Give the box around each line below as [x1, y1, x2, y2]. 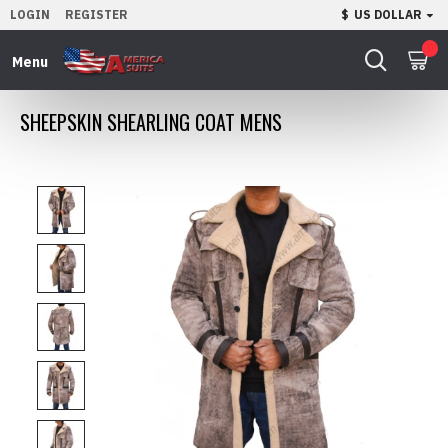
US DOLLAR [354, 7, 422, 22]
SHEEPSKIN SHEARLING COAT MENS [20, 107, 282, 137]
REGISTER [65, 7, 128, 22]
